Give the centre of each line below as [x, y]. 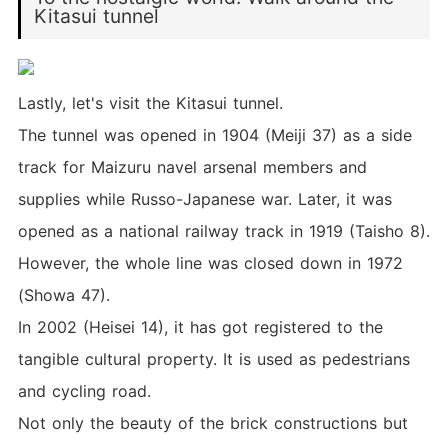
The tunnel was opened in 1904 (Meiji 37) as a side [214, 135]
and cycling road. [84, 391]
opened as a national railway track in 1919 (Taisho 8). [223, 231]
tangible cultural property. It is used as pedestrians [213, 359]
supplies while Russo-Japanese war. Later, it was [204, 199]
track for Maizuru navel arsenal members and [192, 167]
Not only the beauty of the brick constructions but [212, 423]
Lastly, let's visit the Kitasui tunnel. [150, 103]
